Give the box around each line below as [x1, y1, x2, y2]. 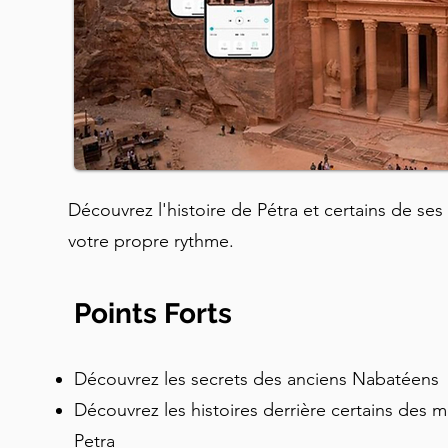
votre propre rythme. [68, 230, 234, 252]
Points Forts [74, 297, 232, 330]
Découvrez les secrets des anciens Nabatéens [74, 368, 444, 390]
